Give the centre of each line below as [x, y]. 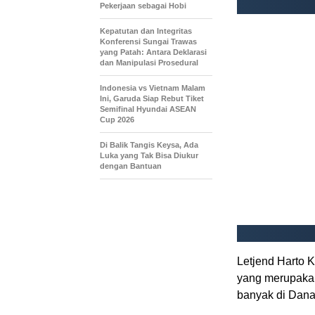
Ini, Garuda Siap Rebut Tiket [152, 98]
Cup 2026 [117, 119]
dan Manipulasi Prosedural [149, 62]
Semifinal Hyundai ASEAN [148, 109]
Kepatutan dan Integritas [146, 31]
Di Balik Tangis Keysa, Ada [149, 144]
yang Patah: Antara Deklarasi [153, 52]
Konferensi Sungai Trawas [148, 41]
